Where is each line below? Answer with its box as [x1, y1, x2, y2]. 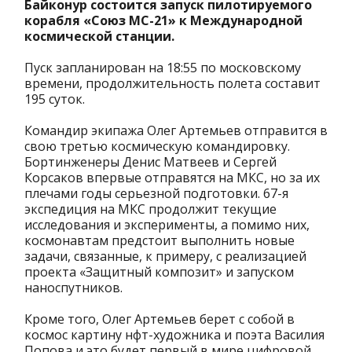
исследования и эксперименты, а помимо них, [24, 216, 310, 234]
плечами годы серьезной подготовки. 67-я [24, 185, 288, 203]
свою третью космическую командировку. [24, 137, 290, 156]
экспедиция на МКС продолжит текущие [24, 200, 277, 218]
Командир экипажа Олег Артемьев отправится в [24, 122, 328, 140]
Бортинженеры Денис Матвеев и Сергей [24, 153, 277, 171]
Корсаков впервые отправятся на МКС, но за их [24, 169, 320, 187]
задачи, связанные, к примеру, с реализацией [24, 247, 306, 266]
